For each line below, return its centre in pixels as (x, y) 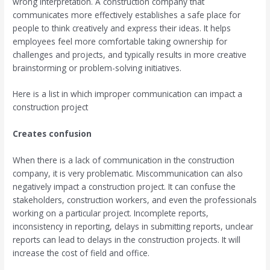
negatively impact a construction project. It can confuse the (124, 187)
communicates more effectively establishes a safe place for (127, 14)
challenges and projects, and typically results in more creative (130, 54)
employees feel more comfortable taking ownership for (120, 41)
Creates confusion (52, 134)
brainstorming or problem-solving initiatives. (97, 67)
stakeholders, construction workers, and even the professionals (135, 200)
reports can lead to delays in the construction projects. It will (127, 240)
